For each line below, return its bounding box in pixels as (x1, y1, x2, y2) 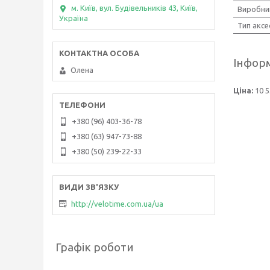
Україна (59, 13, 88, 22)
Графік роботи (55, 240, 134, 254)
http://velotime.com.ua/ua (71, 199, 163, 209)
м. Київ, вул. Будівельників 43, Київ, (71, 4, 198, 13)
